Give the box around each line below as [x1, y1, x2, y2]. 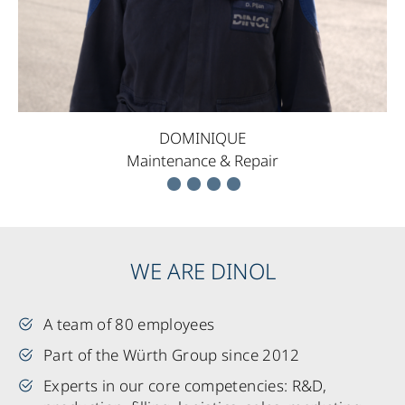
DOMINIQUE [159, 127, 246, 148]
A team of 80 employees [43, 313, 215, 334]
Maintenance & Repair [127, 149, 278, 171]
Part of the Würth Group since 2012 [43, 344, 300, 365]
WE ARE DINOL [129, 255, 276, 286]
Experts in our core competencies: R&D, [43, 374, 326, 396]
